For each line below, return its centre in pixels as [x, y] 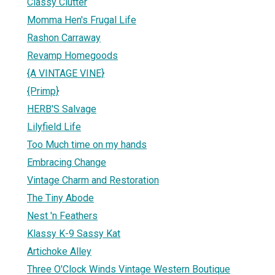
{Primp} [43, 91]
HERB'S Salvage [62, 109]
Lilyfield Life [54, 126]
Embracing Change [67, 162]
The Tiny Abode [60, 198]
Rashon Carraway [64, 37]
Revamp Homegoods [72, 55]
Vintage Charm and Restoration [93, 180]
